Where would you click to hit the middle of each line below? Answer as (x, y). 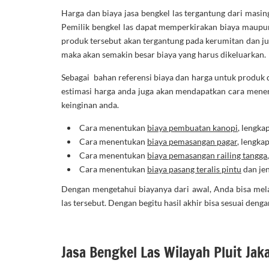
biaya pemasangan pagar (192, 141)
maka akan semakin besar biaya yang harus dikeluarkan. (164, 54)
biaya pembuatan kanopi (192, 127)
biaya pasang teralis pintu (194, 169)
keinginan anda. (91, 104)
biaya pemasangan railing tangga (207, 155)
